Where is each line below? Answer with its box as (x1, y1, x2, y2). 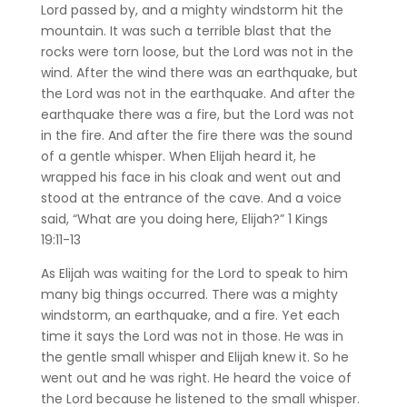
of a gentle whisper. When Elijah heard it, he (40, 146, 316, 165)
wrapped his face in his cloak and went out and (40, 167, 341, 186)
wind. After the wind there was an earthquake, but (40, 63, 358, 82)
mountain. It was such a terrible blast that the (40, 21, 332, 40)
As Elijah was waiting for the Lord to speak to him (40, 263, 348, 283)
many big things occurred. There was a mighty (40, 284, 338, 303)
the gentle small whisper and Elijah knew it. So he (40, 347, 349, 366)
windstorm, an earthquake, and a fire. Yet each (40, 305, 340, 324)
